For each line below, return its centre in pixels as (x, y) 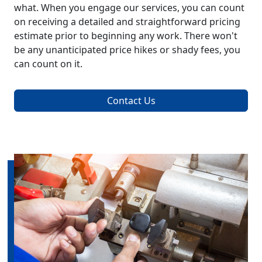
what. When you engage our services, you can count (129, 8)
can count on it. (48, 64)
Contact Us (131, 101)
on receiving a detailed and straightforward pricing (127, 22)
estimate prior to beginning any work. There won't (126, 36)
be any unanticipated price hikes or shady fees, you (127, 50)
